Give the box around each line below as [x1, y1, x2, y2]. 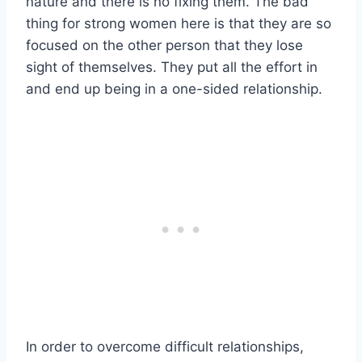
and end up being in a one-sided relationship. [26, 81, 322, 98]
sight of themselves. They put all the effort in [26, 59, 318, 76]
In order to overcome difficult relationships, [26, 339, 304, 356]
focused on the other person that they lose [26, 37, 303, 54]
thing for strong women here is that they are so [26, 15, 331, 32]
